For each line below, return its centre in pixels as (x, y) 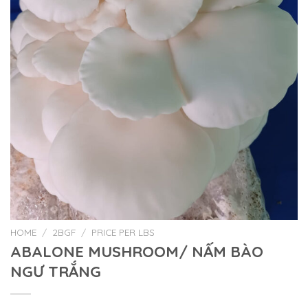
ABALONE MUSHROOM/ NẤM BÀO (137, 252)
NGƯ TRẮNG (56, 272)
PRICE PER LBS (123, 232)
